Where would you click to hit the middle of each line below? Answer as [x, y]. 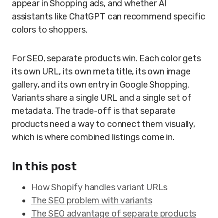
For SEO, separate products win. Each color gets [106, 58]
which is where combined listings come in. [93, 137]
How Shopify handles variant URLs [100, 187]
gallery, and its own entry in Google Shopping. [100, 85]
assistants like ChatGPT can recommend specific [109, 17]
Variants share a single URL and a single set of [102, 98]
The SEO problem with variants [92, 200]
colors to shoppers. [50, 30]
